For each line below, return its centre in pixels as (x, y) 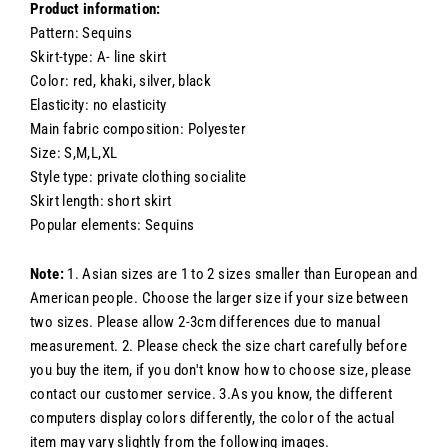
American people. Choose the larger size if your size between (219, 297)
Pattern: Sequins (81, 32)
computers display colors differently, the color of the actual (212, 417)
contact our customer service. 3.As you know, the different (211, 393)
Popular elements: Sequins (112, 224)
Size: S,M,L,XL (74, 152)
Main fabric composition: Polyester (138, 128)
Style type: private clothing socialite (138, 176)
